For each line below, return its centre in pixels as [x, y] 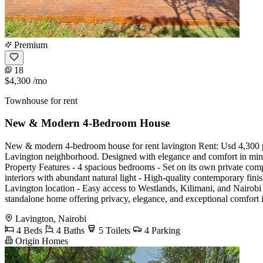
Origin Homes [41, 241]
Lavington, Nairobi [51, 219]
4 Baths [69, 231]
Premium [30, 45]
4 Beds [28, 231]
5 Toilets [113, 231]
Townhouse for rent [41, 100]
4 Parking [161, 231]
